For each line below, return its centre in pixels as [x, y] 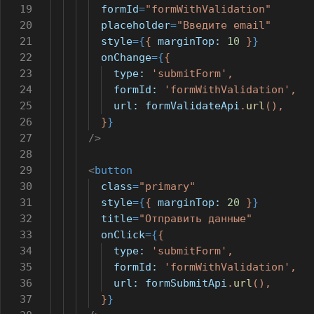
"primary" [167, 186]
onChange [126, 57]
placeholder [136, 25]
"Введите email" [224, 25]
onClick [123, 235]
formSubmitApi [186, 283]
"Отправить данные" [196, 219]
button [114, 170]
